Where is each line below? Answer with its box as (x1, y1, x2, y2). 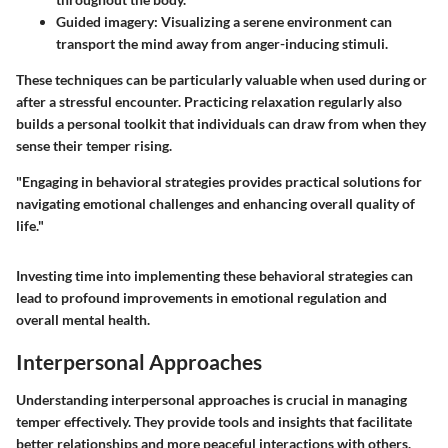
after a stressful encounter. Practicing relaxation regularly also (16, 93, 402, 111)
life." (16, 217, 44, 235)
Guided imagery (56, 13, 154, 31)
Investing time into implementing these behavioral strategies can (16, 267, 413, 285)
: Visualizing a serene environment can (154, 13, 392, 31)
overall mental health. (16, 311, 150, 329)
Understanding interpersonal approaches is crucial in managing (16, 390, 407, 408)
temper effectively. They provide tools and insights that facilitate (16, 412, 412, 430)
